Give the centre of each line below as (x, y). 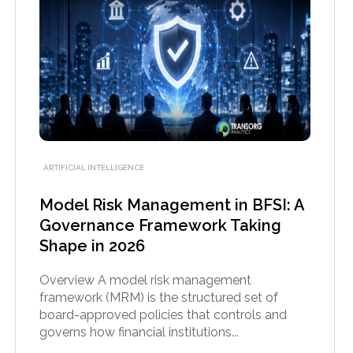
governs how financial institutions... (139, 332)
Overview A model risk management (145, 280)
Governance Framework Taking (160, 225)
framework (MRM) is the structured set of (158, 297)
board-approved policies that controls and (163, 314)
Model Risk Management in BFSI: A (171, 204)
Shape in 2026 (92, 245)
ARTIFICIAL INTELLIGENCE (93, 167)
